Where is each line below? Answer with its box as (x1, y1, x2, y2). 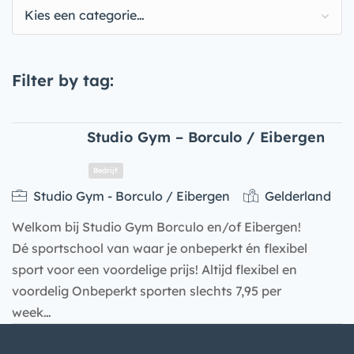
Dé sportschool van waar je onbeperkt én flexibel (12, 239, 307, 256)
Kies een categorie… (24, 7, 145, 23)
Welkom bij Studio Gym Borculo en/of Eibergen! (12, 218, 301, 235)
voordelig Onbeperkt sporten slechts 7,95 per (12, 282, 281, 299)
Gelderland (262, 187, 331, 204)
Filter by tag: (12, 70, 114, 90)
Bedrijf (110, 320, 139, 331)
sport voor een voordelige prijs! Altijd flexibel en (12, 261, 297, 277)
